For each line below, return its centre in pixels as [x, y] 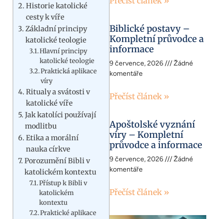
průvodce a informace [156, 145]
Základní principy [56, 29]
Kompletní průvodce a [157, 39]
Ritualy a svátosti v [58, 92]
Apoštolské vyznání [152, 125]
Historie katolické [56, 6]
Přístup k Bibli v [63, 183]
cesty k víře [45, 17]
